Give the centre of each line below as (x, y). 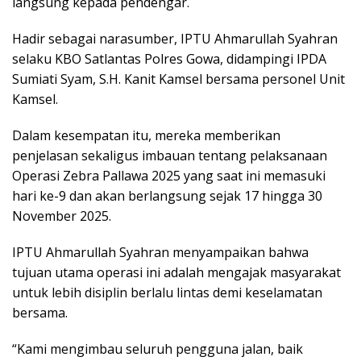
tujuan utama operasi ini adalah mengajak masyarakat (176, 272)
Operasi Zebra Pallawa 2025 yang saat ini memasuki (169, 175)
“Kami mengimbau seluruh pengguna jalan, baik (158, 349)
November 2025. (62, 216)
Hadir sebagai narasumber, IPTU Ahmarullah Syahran (175, 38)
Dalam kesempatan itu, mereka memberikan (146, 135)
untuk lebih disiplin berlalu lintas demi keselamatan (167, 292)
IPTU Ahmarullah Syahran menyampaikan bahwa (160, 252)
